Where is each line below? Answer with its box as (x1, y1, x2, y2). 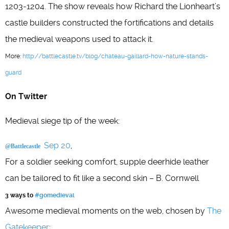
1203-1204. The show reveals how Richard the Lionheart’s (5, 2, 220, 11)
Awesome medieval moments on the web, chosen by (5, 206, 207, 216)
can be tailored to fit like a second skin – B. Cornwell (5, 173, 199, 183)
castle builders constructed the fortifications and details (5, 18, 214, 28)
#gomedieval (35, 192, 75, 199)
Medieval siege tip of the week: (5, 116, 120, 126)
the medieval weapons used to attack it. (5, 34, 153, 44)
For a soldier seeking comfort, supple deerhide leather (5, 157, 209, 167)
